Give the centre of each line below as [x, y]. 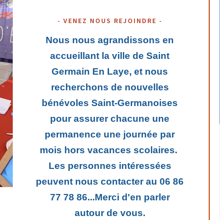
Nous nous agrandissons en [110, 40]
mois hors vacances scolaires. [110, 150]
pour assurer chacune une [110, 118]
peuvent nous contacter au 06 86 [110, 181]
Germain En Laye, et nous [110, 71]
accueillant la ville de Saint [110, 55]
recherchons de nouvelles [110, 87]
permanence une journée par [110, 134]
